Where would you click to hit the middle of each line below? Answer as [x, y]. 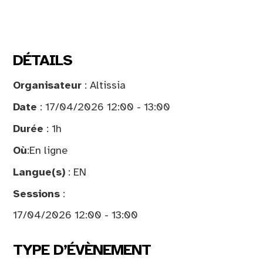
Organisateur [47, 85]
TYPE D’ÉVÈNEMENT [82, 249]
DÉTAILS [43, 60]
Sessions [36, 193]
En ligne [48, 150]
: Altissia [104, 85]
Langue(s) [39, 172]
